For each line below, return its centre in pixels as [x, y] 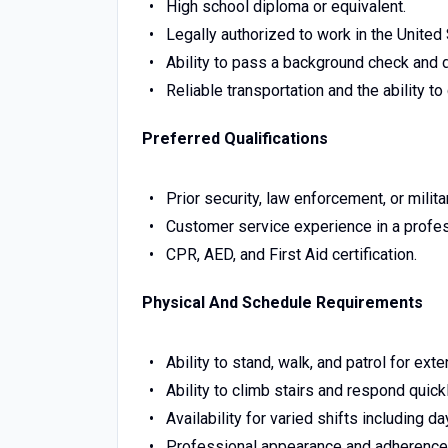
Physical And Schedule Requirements [282, 302]
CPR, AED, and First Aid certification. [291, 254]
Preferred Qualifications [235, 138]
